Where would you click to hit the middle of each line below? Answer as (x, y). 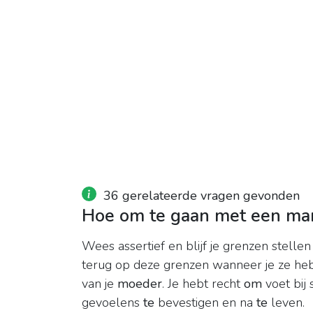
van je (100, 284)
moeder (140, 284)
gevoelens (112, 303)
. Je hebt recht (203, 284)
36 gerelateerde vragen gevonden (202, 196)
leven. (286, 303)
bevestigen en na (205, 303)
